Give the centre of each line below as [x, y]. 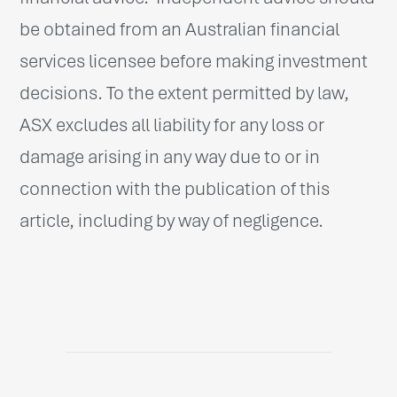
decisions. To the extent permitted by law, [185, 93]
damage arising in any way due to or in [170, 156]
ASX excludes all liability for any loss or [172, 125]
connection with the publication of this [175, 188]
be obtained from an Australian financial [180, 29]
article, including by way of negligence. [172, 220]
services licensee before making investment [194, 61]
